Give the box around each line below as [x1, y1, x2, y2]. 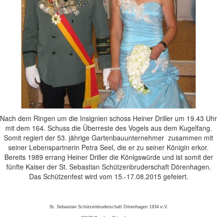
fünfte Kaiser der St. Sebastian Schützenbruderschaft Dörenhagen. [6, 161, 211, 171]
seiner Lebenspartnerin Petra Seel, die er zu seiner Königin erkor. [8, 142, 209, 152]
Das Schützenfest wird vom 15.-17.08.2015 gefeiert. [29, 171, 188, 181]
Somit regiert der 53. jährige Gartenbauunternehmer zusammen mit [4, 132, 213, 142]
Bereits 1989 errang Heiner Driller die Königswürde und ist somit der [4, 152, 213, 162]
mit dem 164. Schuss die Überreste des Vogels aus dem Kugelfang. [5, 123, 212, 133]
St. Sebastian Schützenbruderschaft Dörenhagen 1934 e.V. [49, 204, 168, 209]
